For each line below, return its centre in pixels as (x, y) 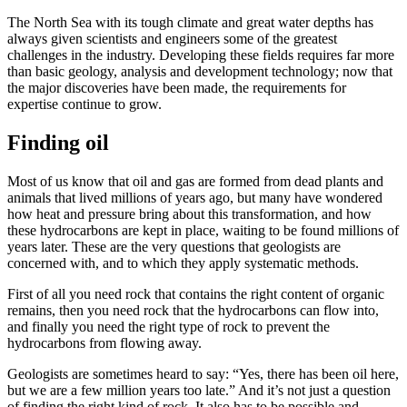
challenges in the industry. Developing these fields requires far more (201, 55)
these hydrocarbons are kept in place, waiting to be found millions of (203, 230)
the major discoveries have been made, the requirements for (177, 87)
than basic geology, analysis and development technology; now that (200, 71)
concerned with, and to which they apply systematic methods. (183, 263)
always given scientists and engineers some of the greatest (172, 38)
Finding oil (58, 142)
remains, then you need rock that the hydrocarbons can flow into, (193, 310)
